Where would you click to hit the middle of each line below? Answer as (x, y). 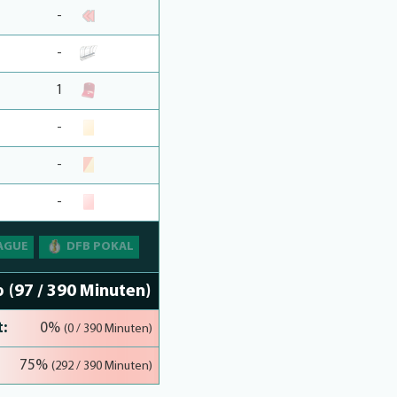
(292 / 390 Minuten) (101, 366)
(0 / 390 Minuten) (108, 329)
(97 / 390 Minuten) (80, 292)
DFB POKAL (100, 247)
